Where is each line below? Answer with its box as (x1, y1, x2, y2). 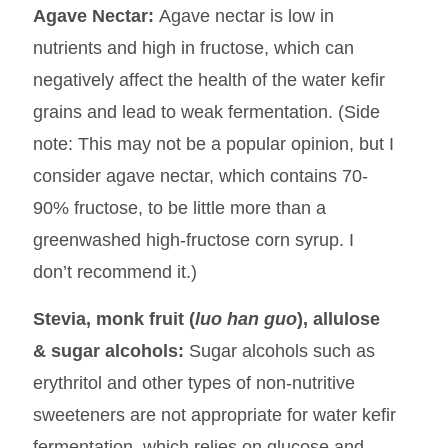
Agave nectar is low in (158, 6, 334, 27)
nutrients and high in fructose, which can (32, 38, 354, 59)
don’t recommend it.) (32, 262, 197, 283)
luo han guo (194, 308, 297, 329)
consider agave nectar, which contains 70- (32, 166, 368, 187)
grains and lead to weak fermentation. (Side (32, 102, 380, 123)
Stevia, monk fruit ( (32, 308, 195, 329)
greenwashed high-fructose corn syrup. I (32, 230, 354, 251)
